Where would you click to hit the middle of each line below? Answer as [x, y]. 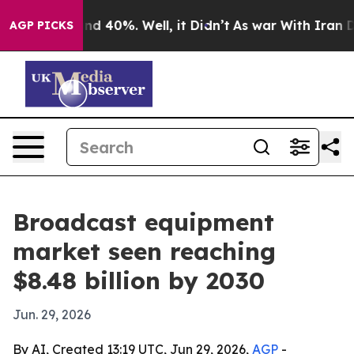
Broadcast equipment [143, 222]
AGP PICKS [41, 25]
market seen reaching [144, 251]
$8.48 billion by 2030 [139, 281]
